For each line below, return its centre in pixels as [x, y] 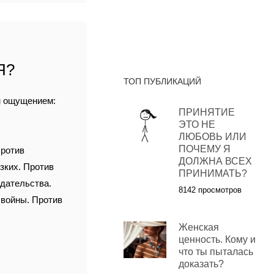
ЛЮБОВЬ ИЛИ [212, 137]
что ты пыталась [216, 252]
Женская [198, 228]
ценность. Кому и [217, 240]
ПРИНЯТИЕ [206, 113]
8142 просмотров [210, 190]
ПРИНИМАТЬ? [213, 174]
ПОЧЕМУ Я [204, 149]
